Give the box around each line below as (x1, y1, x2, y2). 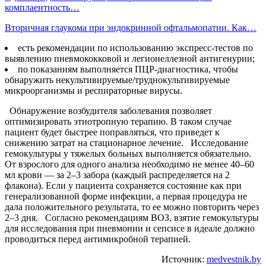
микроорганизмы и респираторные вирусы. (5, 85, 185, 96)
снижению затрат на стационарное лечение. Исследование (5, 137, 248, 148)
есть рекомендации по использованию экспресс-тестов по (18, 42, 253, 53)
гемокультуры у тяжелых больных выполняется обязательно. (5, 148, 251, 159)
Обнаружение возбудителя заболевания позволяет (5, 105, 212, 116)
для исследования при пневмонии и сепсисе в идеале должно (5, 223, 255, 233)
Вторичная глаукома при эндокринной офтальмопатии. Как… (5, 22, 256, 33)
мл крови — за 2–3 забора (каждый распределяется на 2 (5, 169, 230, 180)
